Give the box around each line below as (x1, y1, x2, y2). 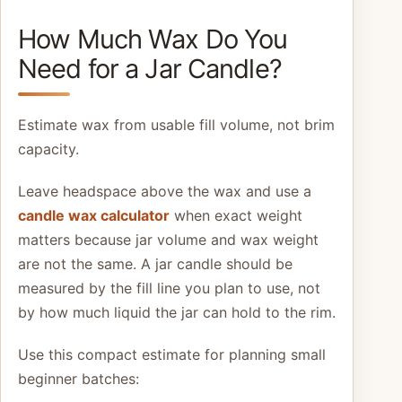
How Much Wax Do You (18, 23, 288, 56)
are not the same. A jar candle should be (18, 254, 293, 273)
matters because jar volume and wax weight (18, 230, 319, 249)
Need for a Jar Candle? (18, 53, 282, 85)
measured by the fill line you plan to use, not (18, 278, 320, 297)
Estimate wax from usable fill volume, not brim (18, 115, 335, 134)
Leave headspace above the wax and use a (18, 181, 311, 200)
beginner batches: (18, 369, 139, 388)
